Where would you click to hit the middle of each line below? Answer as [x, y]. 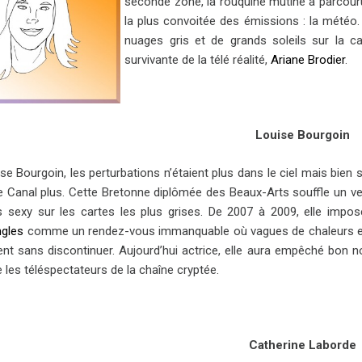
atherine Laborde [307, 345]
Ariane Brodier [308, 60]
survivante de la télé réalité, [198, 60]
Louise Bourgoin [302, 135]
